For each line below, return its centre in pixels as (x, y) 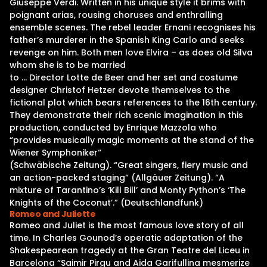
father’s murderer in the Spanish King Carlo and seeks (127, 40)
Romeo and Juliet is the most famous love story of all (127, 225)
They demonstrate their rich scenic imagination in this (126, 115)
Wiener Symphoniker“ (55, 153)
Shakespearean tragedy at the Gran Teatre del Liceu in (130, 250)
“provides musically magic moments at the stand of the (132, 140)
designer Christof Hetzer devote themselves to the (120, 90)
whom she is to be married (68, 65)
